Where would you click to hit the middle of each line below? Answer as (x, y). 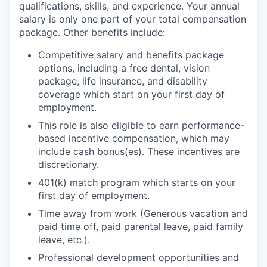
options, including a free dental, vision (124, 68)
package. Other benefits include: (92, 32)
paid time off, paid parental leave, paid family (141, 227)
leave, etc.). (64, 240)
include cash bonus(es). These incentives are (139, 152)
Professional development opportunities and (139, 258)
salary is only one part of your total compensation (133, 19)
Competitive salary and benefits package (131, 55)
